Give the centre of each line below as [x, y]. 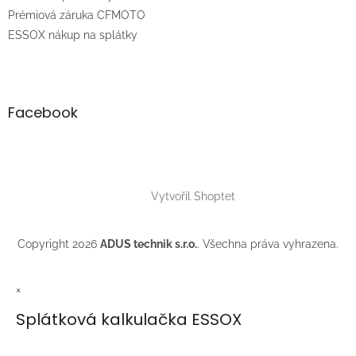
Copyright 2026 [59, 244]
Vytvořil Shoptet [193, 197]
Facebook [43, 113]
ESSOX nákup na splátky [73, 35]
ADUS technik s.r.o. [149, 244]
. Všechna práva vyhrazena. [268, 244]
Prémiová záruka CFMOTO [77, 15]
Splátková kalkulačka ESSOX [129, 320]
